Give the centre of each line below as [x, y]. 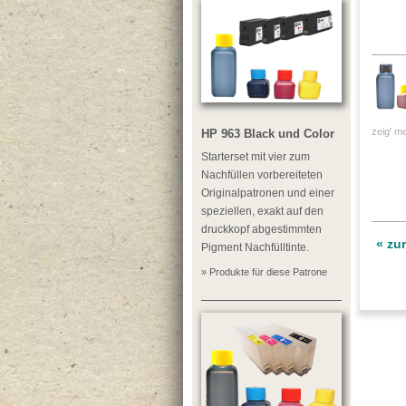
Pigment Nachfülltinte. [255, 247]
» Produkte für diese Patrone [264, 272]
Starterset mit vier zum [256, 157]
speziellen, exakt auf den [262, 211]
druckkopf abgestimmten [261, 229]
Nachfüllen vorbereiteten [262, 175]
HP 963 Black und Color [268, 134]
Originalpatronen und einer [268, 193]
